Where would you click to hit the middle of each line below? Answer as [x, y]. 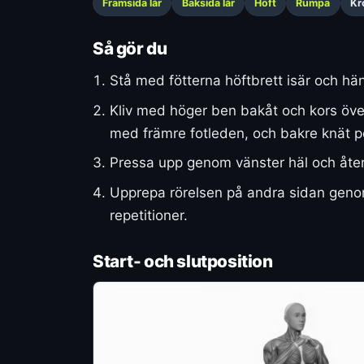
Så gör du [130, 49]
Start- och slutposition [183, 261]
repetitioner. [148, 216]
